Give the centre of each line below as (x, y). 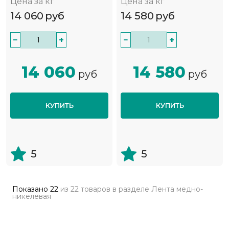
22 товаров (90, 189)
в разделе (131, 189)
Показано (31, 189)
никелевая (32, 197)
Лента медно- (177, 189)
